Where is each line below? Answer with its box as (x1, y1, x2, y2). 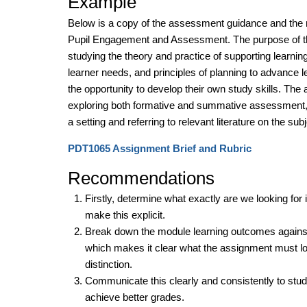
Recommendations (67, 167, 214, 188)
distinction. (84, 258, 135, 271)
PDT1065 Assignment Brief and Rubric (67, 143, 251, 155)
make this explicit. (84, 209, 165, 221)
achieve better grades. (84, 291, 184, 304)
